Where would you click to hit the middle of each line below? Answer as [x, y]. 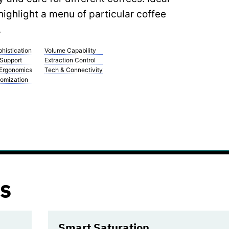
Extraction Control [70, 60]
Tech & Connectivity [74, 70]
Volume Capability [71, 50]
